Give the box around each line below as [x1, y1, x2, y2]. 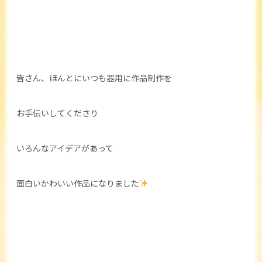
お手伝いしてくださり [16, 107, 98, 119]
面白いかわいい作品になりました [16, 177, 139, 189]
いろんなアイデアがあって [16, 142, 113, 154]
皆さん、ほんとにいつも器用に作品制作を [16, 72, 172, 84]
